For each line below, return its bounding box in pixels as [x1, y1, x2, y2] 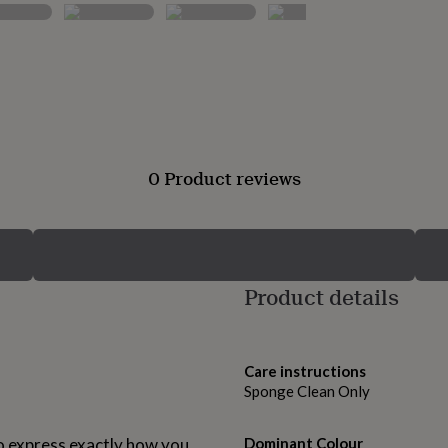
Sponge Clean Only [244, 382, 370, 401]
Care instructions [244, 362, 366, 381]
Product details [244, 281, 399, 313]
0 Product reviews [147, 165, 301, 192]
